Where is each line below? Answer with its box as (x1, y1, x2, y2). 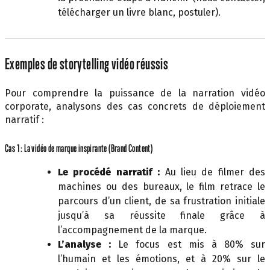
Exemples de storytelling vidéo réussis (5, 54, 169, 73)
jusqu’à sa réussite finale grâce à (58, 209, 265, 221)
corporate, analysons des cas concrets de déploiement (5, 100, 265, 112)
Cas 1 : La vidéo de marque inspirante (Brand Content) (5, 142, 153, 154)
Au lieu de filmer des (160, 166, 265, 178)
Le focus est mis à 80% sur (111, 238, 265, 250)
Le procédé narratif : (58, 166, 160, 178)
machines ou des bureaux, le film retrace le (58, 180, 265, 192)
